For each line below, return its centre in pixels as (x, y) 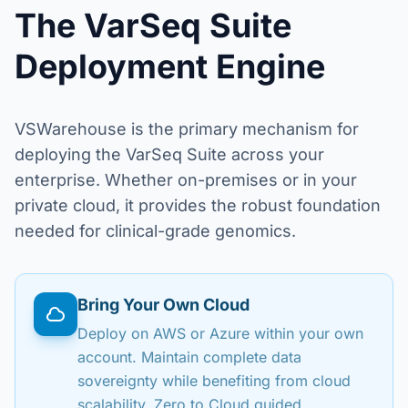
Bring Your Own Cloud (163, 305)
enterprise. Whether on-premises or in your (186, 180)
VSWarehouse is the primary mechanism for (187, 129)
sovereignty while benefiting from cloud (214, 381)
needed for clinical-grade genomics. (155, 231)
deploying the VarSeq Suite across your (169, 154)
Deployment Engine (170, 66)
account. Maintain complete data (189, 357)
